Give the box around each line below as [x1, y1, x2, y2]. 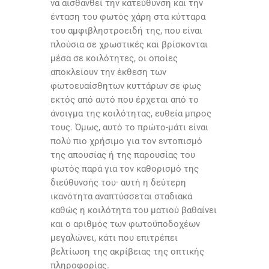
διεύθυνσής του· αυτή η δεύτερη [50, 177, 186, 189]
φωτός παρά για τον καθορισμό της [50, 163, 199, 175]
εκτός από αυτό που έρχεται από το [50, 94, 199, 106]
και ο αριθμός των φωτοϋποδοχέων [50, 219, 200, 230]
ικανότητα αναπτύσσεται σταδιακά [50, 191, 192, 202]
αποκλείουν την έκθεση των [50, 67, 166, 78]
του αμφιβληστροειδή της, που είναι [50, 25, 202, 37]
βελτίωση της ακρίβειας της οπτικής [50, 246, 204, 258]
